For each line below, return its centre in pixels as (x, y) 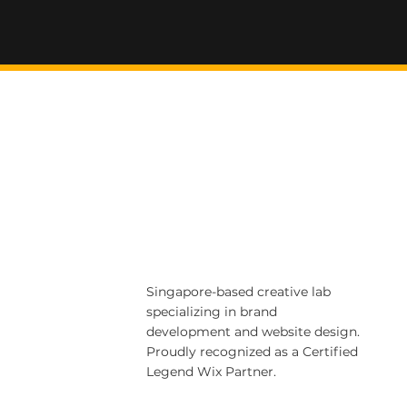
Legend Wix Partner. (212, 372)
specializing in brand (212, 312)
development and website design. (253, 332)
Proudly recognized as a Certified (253, 352)
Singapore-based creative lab (239, 292)
